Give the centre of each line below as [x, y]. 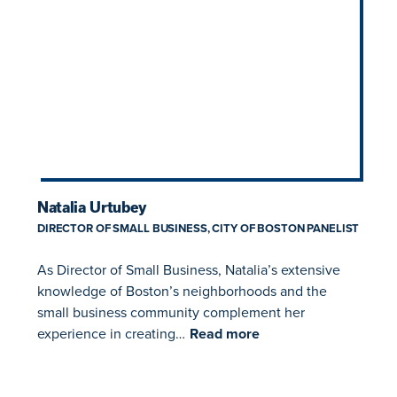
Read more [225, 334]
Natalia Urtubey [92, 208]
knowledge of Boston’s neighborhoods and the [182, 291]
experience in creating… [111, 334]
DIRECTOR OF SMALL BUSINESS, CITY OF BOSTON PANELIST [198, 229]
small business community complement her [171, 312]
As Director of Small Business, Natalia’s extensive [189, 270]
